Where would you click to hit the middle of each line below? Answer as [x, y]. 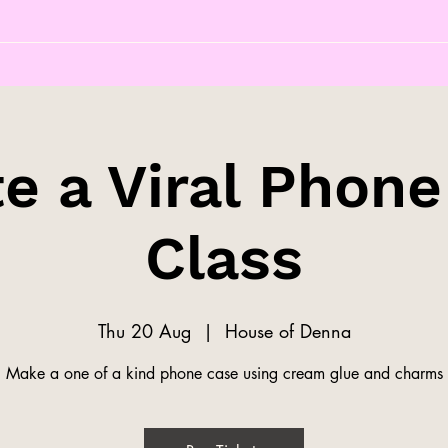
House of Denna [287, 330]
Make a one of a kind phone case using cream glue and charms [224, 373]
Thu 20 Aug [144, 330]
